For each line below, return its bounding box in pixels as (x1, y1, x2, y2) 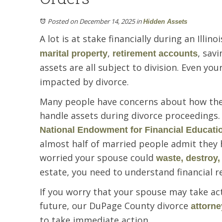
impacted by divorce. (40, 75, 129, 88)
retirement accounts (112, 48, 198, 58)
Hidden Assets (143, 17, 187, 25)
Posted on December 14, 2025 (48, 16, 135, 26)
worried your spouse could (40, 151, 156, 164)
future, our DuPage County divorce (40, 199, 191, 212)
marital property (40, 48, 108, 58)
